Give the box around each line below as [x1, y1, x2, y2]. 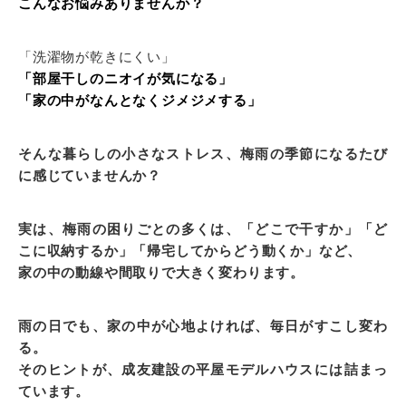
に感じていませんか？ [18, 168, 161, 184]
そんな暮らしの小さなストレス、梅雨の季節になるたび [18, 146, 388, 162]
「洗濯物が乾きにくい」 [18, 49, 176, 65]
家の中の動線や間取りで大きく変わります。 [18, 265, 305, 281]
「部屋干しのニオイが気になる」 [18, 71, 234, 87]
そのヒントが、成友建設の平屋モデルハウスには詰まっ [18, 362, 388, 378]
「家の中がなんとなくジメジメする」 [18, 92, 262, 109]
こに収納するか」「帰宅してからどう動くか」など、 [18, 243, 362, 259]
